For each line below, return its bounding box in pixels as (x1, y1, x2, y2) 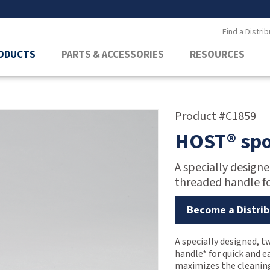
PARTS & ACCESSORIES (61, 48, 164, 62)
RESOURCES (189, 48, 245, 62)
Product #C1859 (175, 108, 257, 125)
